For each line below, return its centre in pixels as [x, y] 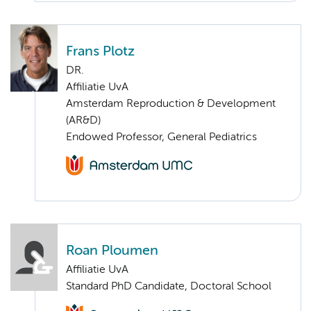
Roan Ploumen [112, 251]
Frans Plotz [100, 52]
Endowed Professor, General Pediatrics [161, 138]
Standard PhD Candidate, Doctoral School [169, 287]
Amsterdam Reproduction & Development [171, 104]
